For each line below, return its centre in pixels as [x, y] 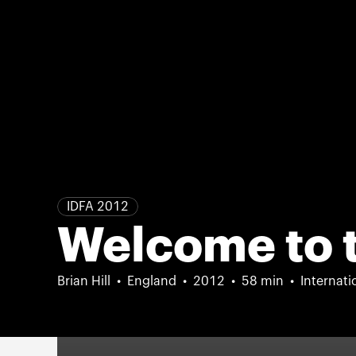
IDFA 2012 [98, 207]
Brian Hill [84, 281]
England [152, 281]
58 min [263, 281]
